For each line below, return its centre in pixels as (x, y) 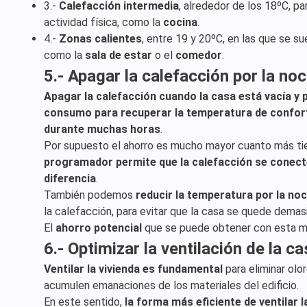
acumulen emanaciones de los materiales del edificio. (171, 285)
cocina (180, 22)
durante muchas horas (102, 129)
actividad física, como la (103, 22)
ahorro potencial (99, 228)
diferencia (70, 179)
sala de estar (119, 55)
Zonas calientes (100, 39)
